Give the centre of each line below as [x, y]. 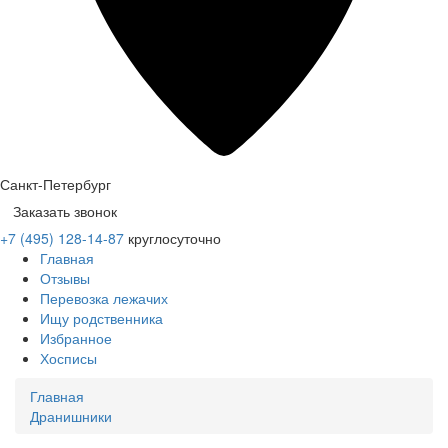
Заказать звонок [65, 210]
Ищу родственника [101, 317]
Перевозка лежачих [104, 297]
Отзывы [65, 277]
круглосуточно [174, 237]
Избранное [76, 337]
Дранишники [71, 415]
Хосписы [68, 357]
